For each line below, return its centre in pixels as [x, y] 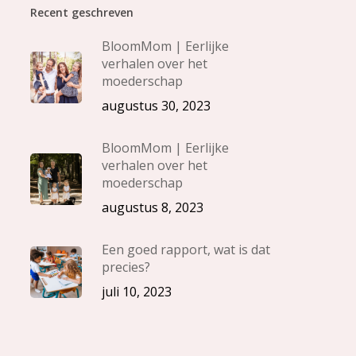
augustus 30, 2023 [156, 106]
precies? [126, 267]
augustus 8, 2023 [152, 207]
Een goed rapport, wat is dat [186, 250]
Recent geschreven [81, 12]
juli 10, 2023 [136, 292]
